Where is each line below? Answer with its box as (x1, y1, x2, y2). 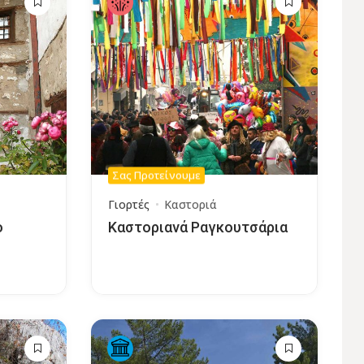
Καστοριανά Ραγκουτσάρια (107, 218, 288, 236)
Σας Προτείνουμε (111, 167, 201, 183)
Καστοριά (163, 196, 217, 212)
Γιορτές (107, 196, 149, 212)
